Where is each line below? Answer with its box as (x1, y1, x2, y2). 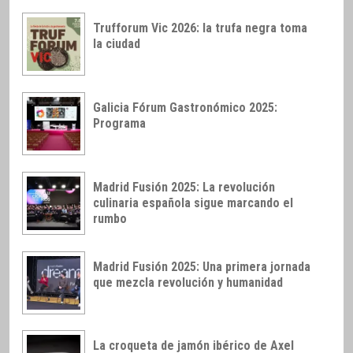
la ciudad (93, 36, 140, 52)
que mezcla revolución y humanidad (93, 274, 283, 290)
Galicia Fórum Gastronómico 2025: (93, 100, 277, 116)
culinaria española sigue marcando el (93, 195, 293, 210)
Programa (93, 116, 146, 132)
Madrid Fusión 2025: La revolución (93, 179, 275, 195)
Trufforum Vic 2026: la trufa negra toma (93, 20, 307, 36)
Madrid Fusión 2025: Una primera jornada (93, 258, 310, 274)
